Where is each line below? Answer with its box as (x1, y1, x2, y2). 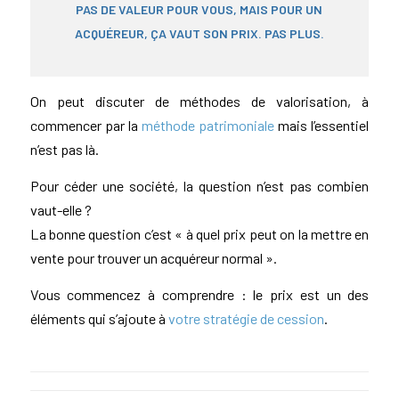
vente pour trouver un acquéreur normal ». (29, 248, 277, 266)
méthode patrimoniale (142, 117, 275, 134)
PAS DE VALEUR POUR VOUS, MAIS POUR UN (76, 2, 323, 18)
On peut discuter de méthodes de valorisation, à (29, 93, 370, 110)
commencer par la (29, 117, 142, 134)
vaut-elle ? (29, 200, 92, 218)
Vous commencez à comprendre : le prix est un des (29, 285, 370, 303)
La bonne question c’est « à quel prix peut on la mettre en (29, 224, 370, 242)
